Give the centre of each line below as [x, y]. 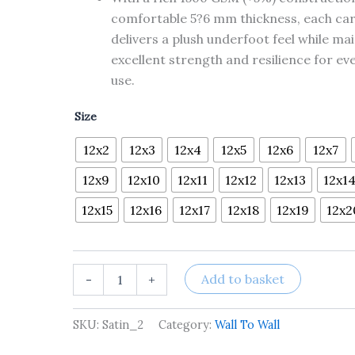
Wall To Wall [248, 324]
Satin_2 [123, 324]
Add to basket [242, 279]
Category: [187, 324]
